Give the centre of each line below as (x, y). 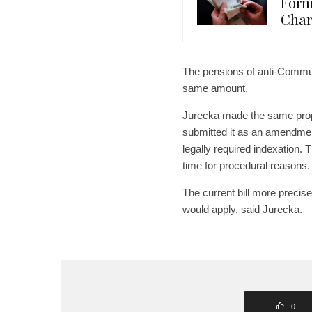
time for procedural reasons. (246, 165)
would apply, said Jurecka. (242, 209)
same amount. (215, 88)
